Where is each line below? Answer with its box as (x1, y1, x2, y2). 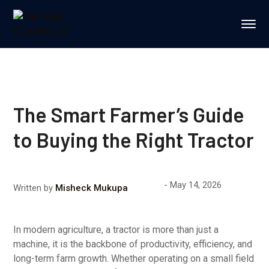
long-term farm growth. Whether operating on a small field (13, 253, 255, 264)
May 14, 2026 (170, 179, 222, 190)
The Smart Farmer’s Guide (13, 102, 245, 127)
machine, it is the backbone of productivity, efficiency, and (13, 238, 253, 250)
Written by (13, 183, 53, 193)
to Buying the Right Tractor (13, 127, 255, 152)
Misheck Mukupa (55, 183, 128, 193)
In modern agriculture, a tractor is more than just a (13, 224, 219, 235)
